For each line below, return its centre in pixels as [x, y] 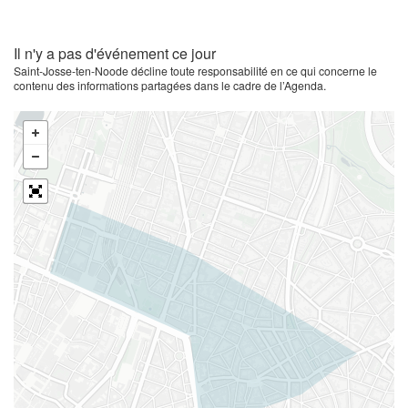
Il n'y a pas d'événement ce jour [115, 53]
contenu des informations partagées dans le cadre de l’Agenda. [170, 85]
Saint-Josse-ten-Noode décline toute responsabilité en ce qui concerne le [195, 71]
